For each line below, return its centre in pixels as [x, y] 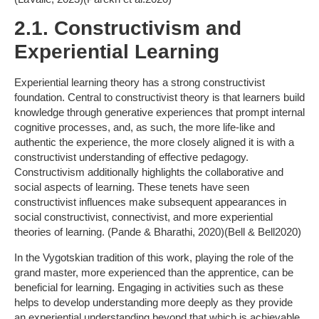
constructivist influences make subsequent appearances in [150, 202]
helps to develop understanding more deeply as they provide [153, 302]
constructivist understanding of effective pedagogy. [131, 157]
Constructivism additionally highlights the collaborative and [149, 172]
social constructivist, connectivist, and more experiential [143, 217]
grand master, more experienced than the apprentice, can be [154, 272]
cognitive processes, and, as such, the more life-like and [145, 127]
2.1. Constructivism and [128, 28]
